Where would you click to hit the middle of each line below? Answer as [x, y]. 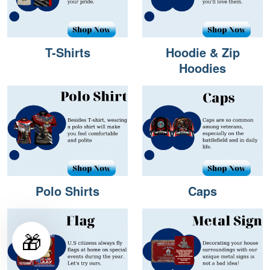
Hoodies [202, 68]
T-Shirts [67, 52]
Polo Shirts [67, 191]
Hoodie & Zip [202, 52]
